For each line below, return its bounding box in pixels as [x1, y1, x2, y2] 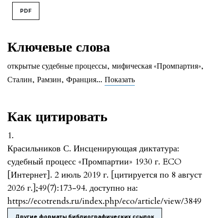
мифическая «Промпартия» [112, 60, 201, 72]
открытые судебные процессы [7, 60, 107, 72]
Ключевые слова [7, 37, 110, 56]
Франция [66, 74, 96, 85]
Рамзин [37, 74, 61, 85]
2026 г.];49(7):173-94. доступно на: [7, 182, 138, 194]
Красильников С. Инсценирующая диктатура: [7, 142, 179, 155]
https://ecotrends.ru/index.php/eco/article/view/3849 [7, 195, 201, 207]
